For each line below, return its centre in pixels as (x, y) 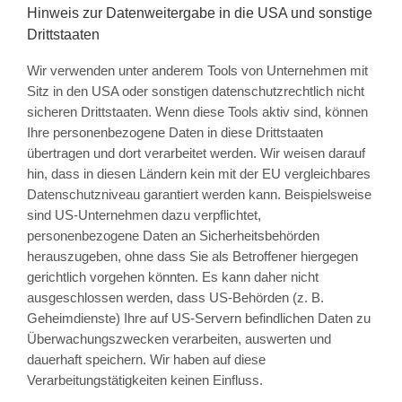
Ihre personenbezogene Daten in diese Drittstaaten (175, 133)
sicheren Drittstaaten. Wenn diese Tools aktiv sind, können (197, 112)
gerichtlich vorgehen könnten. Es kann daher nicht (172, 277)
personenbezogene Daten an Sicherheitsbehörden (173, 236)
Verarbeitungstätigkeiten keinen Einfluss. (144, 380)
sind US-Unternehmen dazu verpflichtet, (144, 215)
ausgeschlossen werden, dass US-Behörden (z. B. (175, 298)
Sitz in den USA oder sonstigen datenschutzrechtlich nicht (195, 92)
